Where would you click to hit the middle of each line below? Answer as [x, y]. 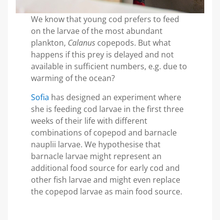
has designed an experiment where [116, 97]
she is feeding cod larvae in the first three [107, 109]
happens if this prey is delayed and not [102, 55]
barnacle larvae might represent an [96, 156]
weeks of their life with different [89, 121]
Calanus [81, 43]
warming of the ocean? [73, 78]
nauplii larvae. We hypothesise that [96, 144]
